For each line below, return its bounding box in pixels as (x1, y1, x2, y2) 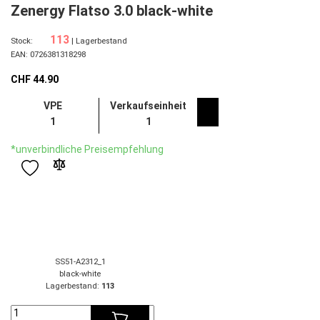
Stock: (11, 36, 35, 46)
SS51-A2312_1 (54, 257, 106, 267)
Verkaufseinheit (110, 100, 186, 111)
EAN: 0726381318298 (11, 50, 86, 59)
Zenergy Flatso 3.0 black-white (11, 2, 213, 19)
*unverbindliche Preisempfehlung (11, 144, 164, 155)
